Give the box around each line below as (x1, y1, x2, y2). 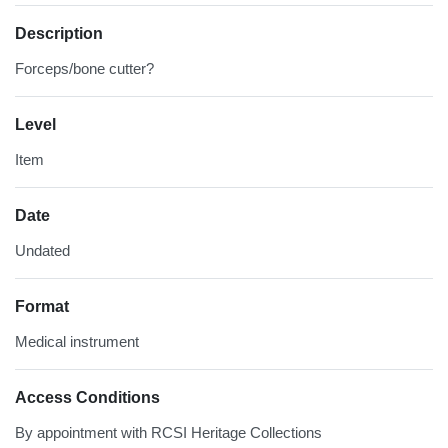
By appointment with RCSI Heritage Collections (15, 423, 322, 441)
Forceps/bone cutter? (15, 59, 154, 77)
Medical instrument (15, 332, 139, 350)
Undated (15, 241, 70, 259)
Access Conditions (15, 388, 160, 406)
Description (15, 24, 103, 42)
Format (15, 297, 69, 315)
